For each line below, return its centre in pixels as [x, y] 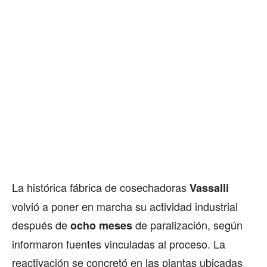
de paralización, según [187, 225]
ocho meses [101, 226]
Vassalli [209, 188]
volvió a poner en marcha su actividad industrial [125, 207]
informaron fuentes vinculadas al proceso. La [119, 244]
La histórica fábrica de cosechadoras [101, 187]
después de [41, 225]
